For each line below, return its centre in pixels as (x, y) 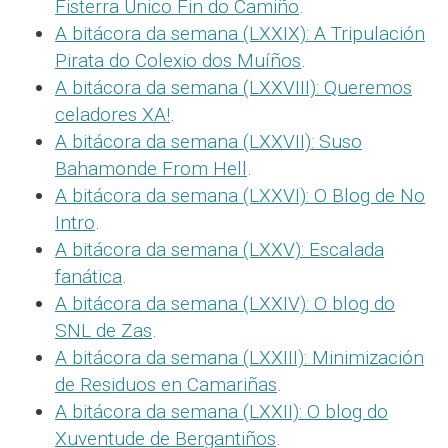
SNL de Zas (103, 330)
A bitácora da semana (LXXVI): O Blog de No (240, 195)
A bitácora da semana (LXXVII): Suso (208, 141)
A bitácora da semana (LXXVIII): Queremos (233, 87)
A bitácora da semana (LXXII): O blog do (221, 411)
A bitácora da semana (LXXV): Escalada (219, 249)
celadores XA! (112, 114)
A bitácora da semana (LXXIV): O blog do (225, 303)
